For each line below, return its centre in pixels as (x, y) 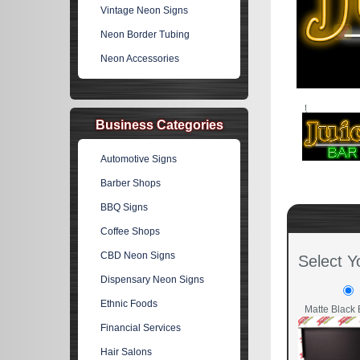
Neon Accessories (140, 59)
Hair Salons (127, 352)
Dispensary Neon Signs (153, 280)
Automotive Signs (139, 159)
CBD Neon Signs (138, 256)
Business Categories (159, 125)
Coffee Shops (131, 231)
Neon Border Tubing (145, 35)
